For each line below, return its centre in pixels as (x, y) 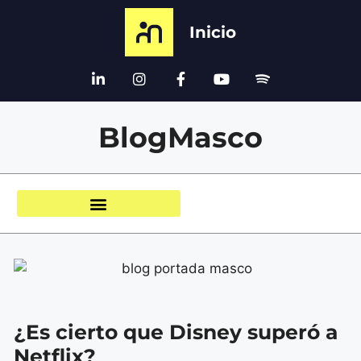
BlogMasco (180, 137)
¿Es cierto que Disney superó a (176, 332)
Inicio (213, 32)
